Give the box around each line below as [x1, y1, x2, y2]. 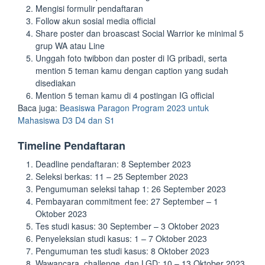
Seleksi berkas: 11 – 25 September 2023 [35, 170, 188, 183]
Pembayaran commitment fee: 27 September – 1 [35, 195, 218, 208]
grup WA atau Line [35, 40, 105, 52]
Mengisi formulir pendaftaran [35, 2, 143, 15]
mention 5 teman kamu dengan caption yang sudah [35, 64, 228, 77]
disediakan [35, 77, 76, 89]
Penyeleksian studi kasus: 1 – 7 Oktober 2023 [35, 232, 207, 245]
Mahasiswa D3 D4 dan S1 [18, 114, 115, 127]
